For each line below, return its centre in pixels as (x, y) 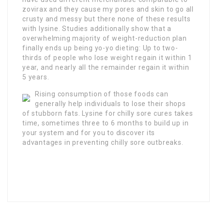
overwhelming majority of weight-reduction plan (105, 39)
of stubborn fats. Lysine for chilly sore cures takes (108, 114)
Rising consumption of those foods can (102, 94)
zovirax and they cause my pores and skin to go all (108, 9)
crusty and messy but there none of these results (107, 19)
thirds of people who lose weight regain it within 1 (107, 58)
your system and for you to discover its (89, 133)
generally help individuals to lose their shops (110, 104)
